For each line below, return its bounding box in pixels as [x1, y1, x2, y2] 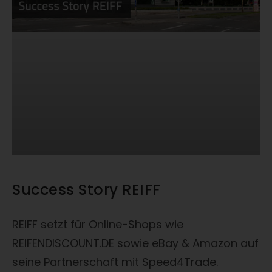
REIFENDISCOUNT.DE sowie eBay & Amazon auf [12, 235, 259, 251]
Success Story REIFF [12, 179, 161, 200]
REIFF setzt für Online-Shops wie [12, 216, 183, 232]
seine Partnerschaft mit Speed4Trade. [12, 254, 218, 270]
